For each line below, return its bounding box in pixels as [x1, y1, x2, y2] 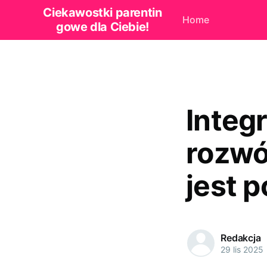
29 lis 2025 [221, 244, 263, 254]
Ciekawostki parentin [43, 5, 162, 20]
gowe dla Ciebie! [56, 20, 149, 35]
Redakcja [221, 231, 261, 244]
